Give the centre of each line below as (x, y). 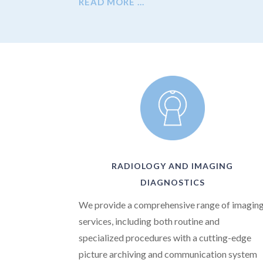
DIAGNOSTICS (172, 183)
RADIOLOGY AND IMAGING (173, 166)
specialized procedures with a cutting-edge (165, 238)
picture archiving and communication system (168, 254)
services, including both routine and (149, 221)
